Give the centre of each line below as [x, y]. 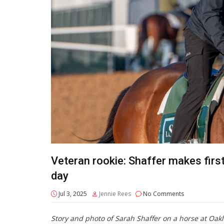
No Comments [163, 194]
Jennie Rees [115, 194]
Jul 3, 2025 [72, 194]
